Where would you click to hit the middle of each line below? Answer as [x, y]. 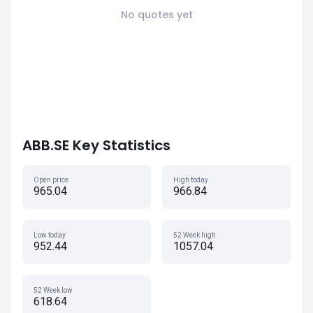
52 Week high [195, 235]
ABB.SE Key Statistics [96, 145]
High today [191, 180]
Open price [51, 180]
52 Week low [53, 290]
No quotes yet [156, 15]
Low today [50, 235]
